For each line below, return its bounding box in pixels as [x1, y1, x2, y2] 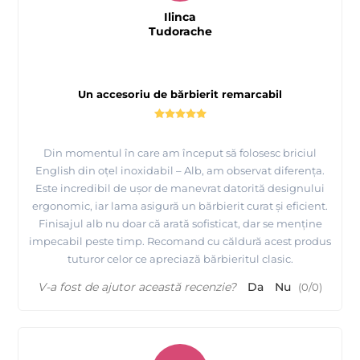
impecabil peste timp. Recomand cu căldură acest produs [29, 235, 331, 248]
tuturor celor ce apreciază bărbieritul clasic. [67, 252, 293, 266]
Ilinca [164, 10, 196, 25]
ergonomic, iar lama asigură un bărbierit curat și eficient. [32, 199, 328, 213]
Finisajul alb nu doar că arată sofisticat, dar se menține [38, 217, 322, 231]
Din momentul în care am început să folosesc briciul [43, 146, 317, 160]
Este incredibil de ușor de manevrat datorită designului [35, 182, 325, 195]
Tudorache [148, 24, 212, 39]
